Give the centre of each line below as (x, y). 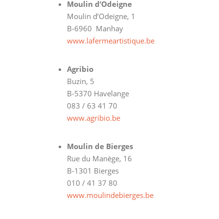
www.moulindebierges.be (110, 195)
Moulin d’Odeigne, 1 (101, 16)
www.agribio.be (94, 118)
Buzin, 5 (81, 81)
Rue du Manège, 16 (99, 158)
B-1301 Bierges (93, 170)
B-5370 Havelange (98, 93)
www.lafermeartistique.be (111, 40)
